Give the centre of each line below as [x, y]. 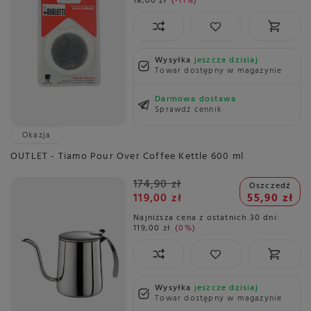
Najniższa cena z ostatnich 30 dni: [207, 218]
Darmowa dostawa [196, 100]
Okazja [37, 136]
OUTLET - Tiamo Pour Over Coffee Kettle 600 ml [127, 157]
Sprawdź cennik [188, 110]
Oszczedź [270, 186]
